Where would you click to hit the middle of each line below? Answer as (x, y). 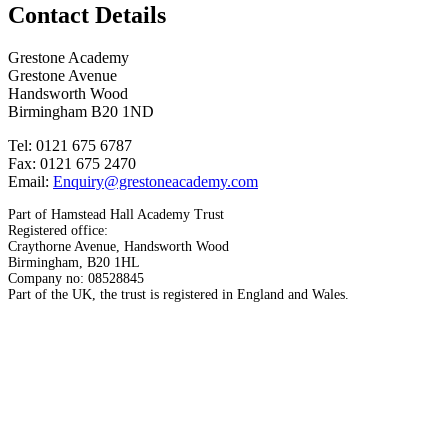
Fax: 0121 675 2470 (72, 164)
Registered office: (58, 231)
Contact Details (87, 15)
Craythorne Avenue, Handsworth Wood (118, 247)
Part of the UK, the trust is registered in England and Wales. (178, 295)
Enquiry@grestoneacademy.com (155, 182)
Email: (30, 182)
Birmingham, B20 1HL (74, 263)
